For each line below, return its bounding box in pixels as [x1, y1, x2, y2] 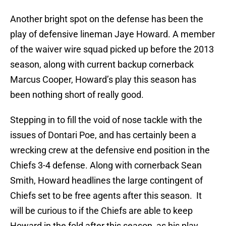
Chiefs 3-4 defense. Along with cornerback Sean [10, 160, 202, 171]
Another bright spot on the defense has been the [10, 14, 203, 25]
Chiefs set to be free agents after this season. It [10, 190, 202, 201]
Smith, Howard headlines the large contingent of [10, 175, 203, 186]
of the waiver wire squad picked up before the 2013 [10, 44, 214, 55]
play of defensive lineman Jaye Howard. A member [10, 29, 215, 40]
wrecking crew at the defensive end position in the [10, 145, 210, 156]
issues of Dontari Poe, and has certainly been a [10, 130, 196, 141]
